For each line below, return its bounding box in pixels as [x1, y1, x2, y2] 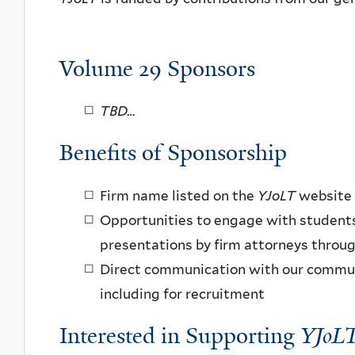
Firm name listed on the [100, 187, 258, 204]
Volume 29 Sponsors [59, 53, 255, 83]
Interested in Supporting [59, 320, 300, 350]
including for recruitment [100, 285, 265, 302]
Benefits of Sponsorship [59, 138, 287, 168]
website [296, 187, 352, 204]
